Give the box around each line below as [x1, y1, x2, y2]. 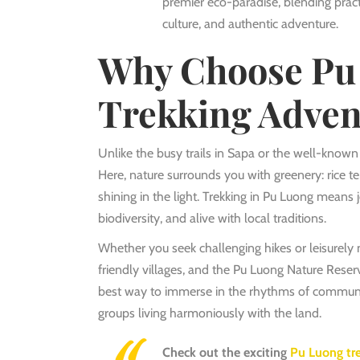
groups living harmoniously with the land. [98, 305, 321, 321]
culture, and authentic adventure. [162, 15, 338, 31]
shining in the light [98, 188, 197, 204]
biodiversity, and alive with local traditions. [98, 210, 326, 226]
